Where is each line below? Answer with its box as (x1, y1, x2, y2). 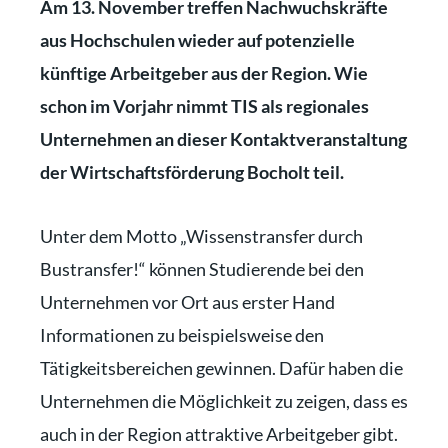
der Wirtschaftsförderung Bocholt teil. (40, 160, 344, 183)
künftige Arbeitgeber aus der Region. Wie (40, 61, 368, 84)
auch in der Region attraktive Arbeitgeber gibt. (40, 423, 398, 445)
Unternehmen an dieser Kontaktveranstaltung (40, 127, 407, 150)
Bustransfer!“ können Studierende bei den (40, 258, 364, 280)
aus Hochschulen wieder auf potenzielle (40, 28, 355, 51)
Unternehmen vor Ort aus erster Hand (40, 291, 335, 313)
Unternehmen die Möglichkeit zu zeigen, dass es (40, 390, 408, 412)
